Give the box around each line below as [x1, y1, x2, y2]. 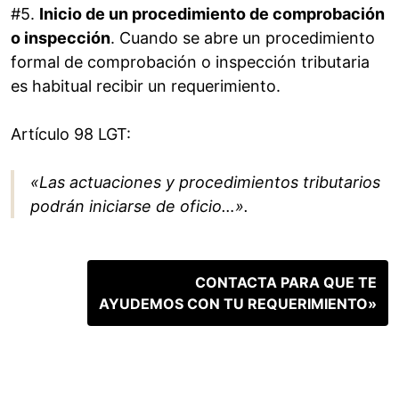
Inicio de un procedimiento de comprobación [39, 4, 385, 24]
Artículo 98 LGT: [11, 125, 131, 144]
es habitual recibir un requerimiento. [11, 77, 281, 96]
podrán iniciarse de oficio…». [30, 197, 248, 216]
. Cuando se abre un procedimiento [110, 28, 375, 48]
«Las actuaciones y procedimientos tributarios [30, 173, 380, 192]
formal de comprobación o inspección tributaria [11, 53, 370, 72]
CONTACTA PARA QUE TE [195, 273, 377, 292]
